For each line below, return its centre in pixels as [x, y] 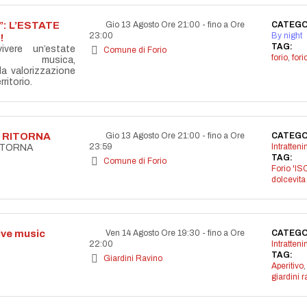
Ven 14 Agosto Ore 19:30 [153, 233]
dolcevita [288, 180]
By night [286, 36]
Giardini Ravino [133, 258]
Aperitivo [287, 266]
